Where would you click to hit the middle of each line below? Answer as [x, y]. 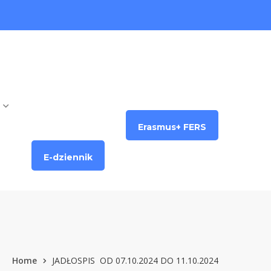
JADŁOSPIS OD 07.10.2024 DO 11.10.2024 [135, 260]
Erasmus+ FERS [172, 127]
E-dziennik [68, 157]
